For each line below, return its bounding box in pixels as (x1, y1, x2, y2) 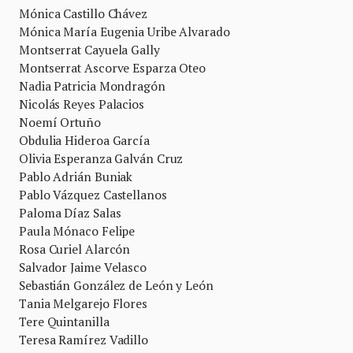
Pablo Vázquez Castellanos (19, 187, 167, 203)
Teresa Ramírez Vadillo (19, 332, 148, 347)
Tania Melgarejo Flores (19, 295, 147, 311)
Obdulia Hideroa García (19, 132, 150, 148)
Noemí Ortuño (19, 114, 101, 130)
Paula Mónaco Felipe (19, 223, 136, 239)
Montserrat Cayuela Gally (19, 42, 160, 58)
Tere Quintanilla (19, 314, 110, 329)
